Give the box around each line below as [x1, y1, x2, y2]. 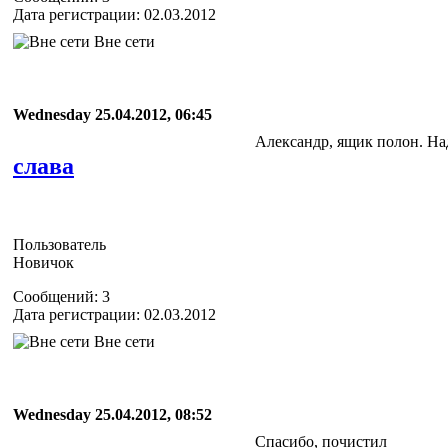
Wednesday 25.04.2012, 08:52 [13, 406, 212, 423]
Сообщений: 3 [13, 287, 110, 305]
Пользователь [13, 235, 106, 253]
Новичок [13, 253, 74, 271]
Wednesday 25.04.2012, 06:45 [13, 106, 212, 123]
